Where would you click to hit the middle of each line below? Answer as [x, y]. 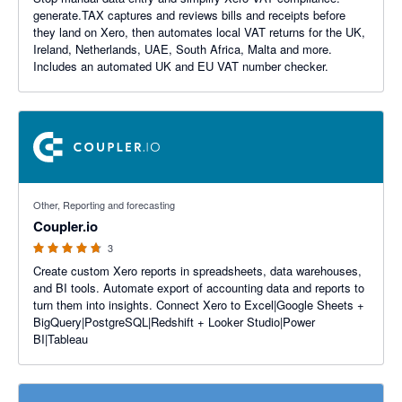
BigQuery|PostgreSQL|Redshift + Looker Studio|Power [174, 322]
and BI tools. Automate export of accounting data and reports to [199, 288]
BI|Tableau [61, 339]
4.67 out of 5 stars [66, 192]
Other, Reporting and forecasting [104, 205]
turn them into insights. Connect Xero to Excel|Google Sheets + [95, 305]
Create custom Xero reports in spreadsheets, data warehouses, [197, 271]
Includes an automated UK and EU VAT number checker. [181, 66]
